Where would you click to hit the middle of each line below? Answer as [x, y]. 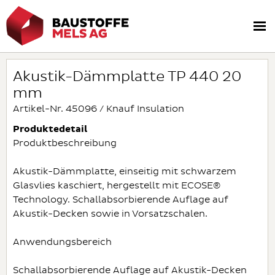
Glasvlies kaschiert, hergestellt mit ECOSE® [117, 186]
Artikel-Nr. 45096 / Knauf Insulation [99, 109]
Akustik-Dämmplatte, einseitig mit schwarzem [125, 172]
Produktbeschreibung [65, 143]
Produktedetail [50, 129]
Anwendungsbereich [62, 242]
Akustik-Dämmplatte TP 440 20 [127, 77]
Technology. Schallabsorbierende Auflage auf [121, 200]
